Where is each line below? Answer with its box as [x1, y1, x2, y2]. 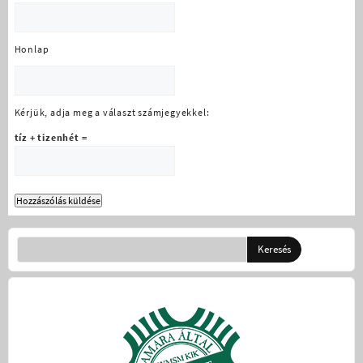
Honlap [14, 43, 49, 55]
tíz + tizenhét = [14, 131, 88, 143]
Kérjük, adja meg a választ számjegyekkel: [14, 106, 210, 118]
